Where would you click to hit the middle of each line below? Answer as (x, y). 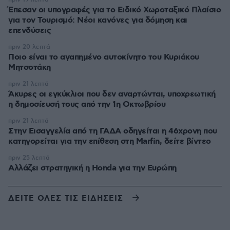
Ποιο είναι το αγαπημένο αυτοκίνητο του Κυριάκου (104, 57)
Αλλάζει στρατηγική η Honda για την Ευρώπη (92, 168)
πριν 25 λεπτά (29, 158)
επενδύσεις (30, 31)
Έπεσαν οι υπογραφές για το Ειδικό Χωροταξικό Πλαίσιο (114, 10)
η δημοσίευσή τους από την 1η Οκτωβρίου (87, 105)
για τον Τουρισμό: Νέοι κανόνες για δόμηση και (98, 21)
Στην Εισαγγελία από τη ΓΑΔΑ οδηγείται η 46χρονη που (113, 131)
